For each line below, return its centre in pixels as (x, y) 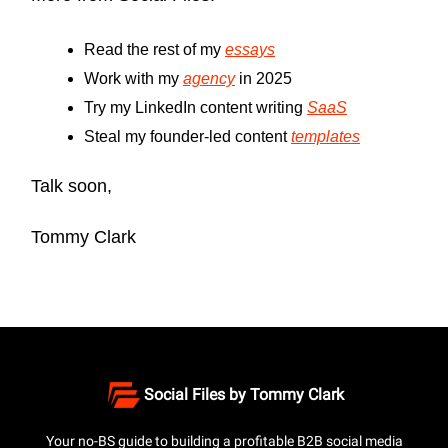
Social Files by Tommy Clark (244, 394)
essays (250, 49)
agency (209, 78)
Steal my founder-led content (187, 136)
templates (325, 136)
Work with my (133, 78)
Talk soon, (71, 185)
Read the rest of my (154, 49)
